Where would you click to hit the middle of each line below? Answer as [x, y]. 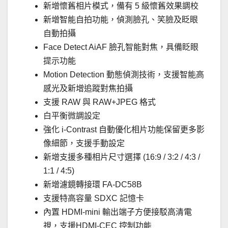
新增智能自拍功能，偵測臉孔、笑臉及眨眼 [121, 20]
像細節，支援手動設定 [84, 144]
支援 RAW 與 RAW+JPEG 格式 [99, 102]
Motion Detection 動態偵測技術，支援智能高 [124, 75]
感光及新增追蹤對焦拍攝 [88, 89]
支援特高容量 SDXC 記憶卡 [94, 198]
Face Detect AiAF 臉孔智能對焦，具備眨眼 [121, 47]
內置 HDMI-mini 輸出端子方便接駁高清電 [118, 212]
